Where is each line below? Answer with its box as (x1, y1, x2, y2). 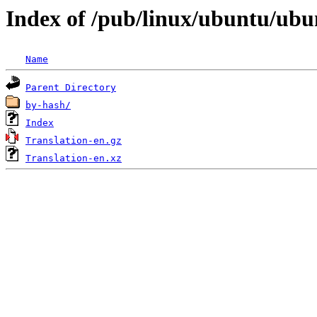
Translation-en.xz (25, 153, 122, 164)
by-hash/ (25, 100, 71, 111)
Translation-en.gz (25, 135, 122, 146)
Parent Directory (25, 82, 116, 93)
